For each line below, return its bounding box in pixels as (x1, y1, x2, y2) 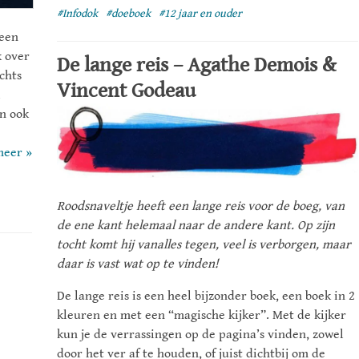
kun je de (57, 327, 111, 343)
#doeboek (106, 6, 151, 20)
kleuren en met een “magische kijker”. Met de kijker (57, 308, 346, 324)
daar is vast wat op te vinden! (57, 256, 219, 272)
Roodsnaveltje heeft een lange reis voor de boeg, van (57, 199, 345, 215)
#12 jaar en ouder (159, 6, 242, 20)
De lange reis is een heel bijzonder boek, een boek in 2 (57, 288, 355, 305)
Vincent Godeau (57, 79, 196, 103)
